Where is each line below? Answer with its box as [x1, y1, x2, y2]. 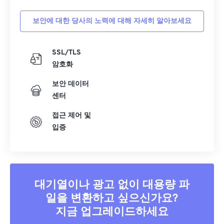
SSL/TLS [52, 48, 81, 57]
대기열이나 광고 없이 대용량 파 [34, 178, 189, 192]
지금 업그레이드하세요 [55, 205, 168, 219]
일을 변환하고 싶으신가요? [45, 192, 178, 206]
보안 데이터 [52, 80, 89, 89]
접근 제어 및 [52, 111, 91, 120]
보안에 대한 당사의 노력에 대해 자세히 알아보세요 [32, 17, 191, 26]
